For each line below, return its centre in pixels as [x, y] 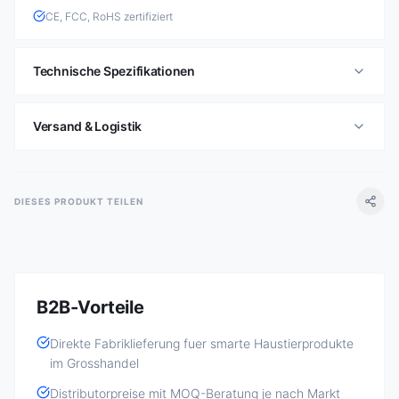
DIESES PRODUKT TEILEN [79, 201]
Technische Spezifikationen [114, 71]
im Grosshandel [94, 363]
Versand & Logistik [87, 126]
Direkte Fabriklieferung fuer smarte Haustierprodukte [202, 343]
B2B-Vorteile [90, 307]
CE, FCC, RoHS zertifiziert [109, 16]
